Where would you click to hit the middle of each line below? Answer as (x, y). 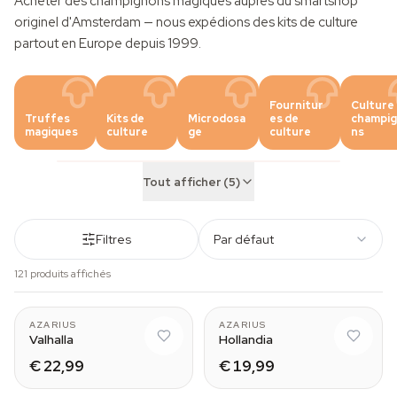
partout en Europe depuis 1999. (108, 43)
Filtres (113, 239)
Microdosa (217, 119)
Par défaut (244, 239)
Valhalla (51, 339)
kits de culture (318, 22)
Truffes (47, 119)
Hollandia (246, 339)
